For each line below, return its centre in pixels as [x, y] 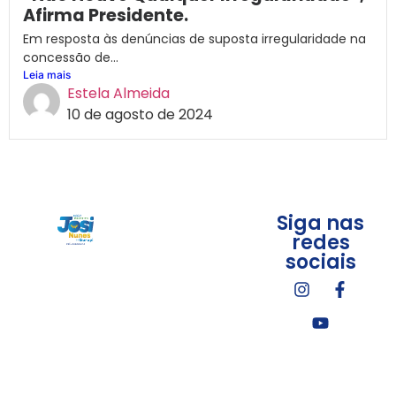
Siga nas [321, 224]
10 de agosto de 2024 [140, 115]
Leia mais [47, 75]
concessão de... [71, 58]
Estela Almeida [118, 94]
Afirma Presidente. [106, 16]
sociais [320, 263]
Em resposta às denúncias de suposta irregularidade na [194, 39]
